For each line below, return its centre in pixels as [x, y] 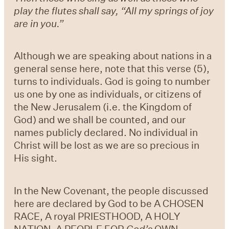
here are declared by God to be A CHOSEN [109, 203]
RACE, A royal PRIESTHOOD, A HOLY [97, 216]
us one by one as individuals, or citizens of [108, 94]
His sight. [36, 158]
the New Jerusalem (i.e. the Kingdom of [103, 107]
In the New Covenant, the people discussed [111, 190]
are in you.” [39, 24]
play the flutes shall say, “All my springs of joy [114, 11]
